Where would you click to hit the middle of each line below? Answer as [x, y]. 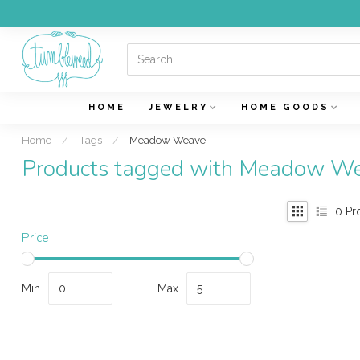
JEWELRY [178, 107]
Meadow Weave [168, 140]
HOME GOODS [285, 107]
